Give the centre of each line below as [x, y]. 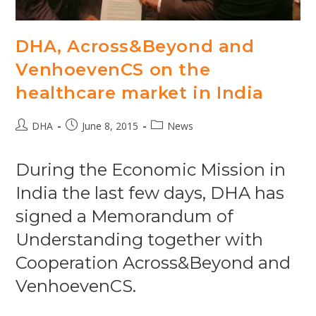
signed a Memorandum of [125, 216]
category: [172, 140]
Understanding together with [140, 239]
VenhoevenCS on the [113, 69]
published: [88, 140]
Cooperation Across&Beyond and [153, 262]
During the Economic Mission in [151, 169]
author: [31, 140]
